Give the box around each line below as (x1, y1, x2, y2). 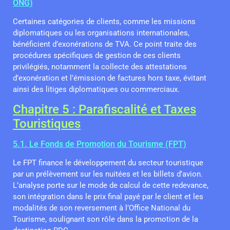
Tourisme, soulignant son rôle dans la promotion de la (13, 215, 198, 224)
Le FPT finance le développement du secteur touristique (13, 158, 203, 168)
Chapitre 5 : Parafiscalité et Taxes (13, 102, 196, 117)
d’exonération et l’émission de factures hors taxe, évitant (13, 73, 206, 83)
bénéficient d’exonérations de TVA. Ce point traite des (13, 39, 197, 49)
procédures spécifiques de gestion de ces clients (13, 50, 181, 60)
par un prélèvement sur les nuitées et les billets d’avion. (13, 169, 203, 179)
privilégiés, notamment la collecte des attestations (13, 62, 187, 71)
